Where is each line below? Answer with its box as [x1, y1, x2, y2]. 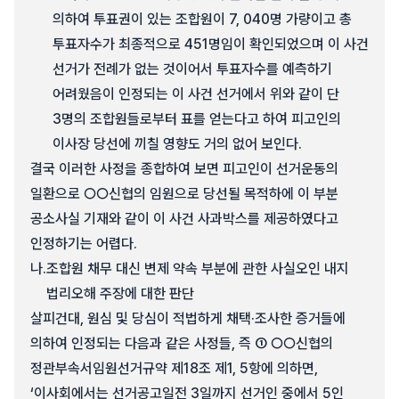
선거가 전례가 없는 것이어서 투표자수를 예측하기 [53, 61, 332, 77]
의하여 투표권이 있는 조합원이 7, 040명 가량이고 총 [53, 11, 352, 28]
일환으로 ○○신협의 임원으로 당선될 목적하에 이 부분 [30, 185, 338, 202]
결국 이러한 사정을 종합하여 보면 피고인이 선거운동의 [30, 160, 338, 177]
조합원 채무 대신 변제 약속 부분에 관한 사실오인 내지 [46, 260, 349, 277]
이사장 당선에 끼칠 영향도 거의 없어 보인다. [53, 135, 302, 152]
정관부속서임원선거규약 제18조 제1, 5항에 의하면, [30, 360, 318, 377]
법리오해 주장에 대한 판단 [46, 285, 194, 302]
